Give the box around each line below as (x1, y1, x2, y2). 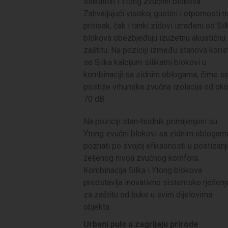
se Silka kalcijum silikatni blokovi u (83, 57, 206, 67)
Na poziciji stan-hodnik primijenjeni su (83, 116, 217, 126)
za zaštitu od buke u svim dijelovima (83, 189, 212, 199)
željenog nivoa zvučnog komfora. (83, 153, 199, 163)
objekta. (83, 202, 111, 212)
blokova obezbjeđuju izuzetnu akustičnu (83, 33, 225, 43)
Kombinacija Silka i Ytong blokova (83, 165, 202, 175)
